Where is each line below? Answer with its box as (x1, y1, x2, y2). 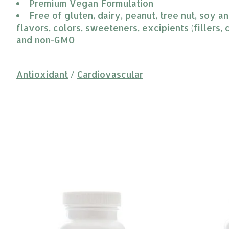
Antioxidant (16, 68, 68, 80)
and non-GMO (16, 34, 75, 46)
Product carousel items (16, 174, 118, 186)
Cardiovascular (77, 68, 143, 80)
